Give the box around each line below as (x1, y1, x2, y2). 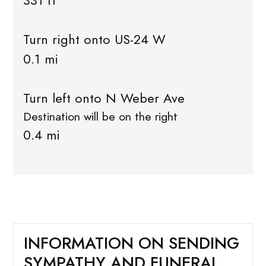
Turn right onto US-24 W (23, 30, 166, 49)
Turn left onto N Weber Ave (23, 89, 185, 108)
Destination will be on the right (23, 109, 178, 125)
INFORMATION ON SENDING (23, 232, 239, 255)
